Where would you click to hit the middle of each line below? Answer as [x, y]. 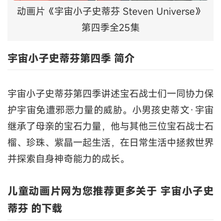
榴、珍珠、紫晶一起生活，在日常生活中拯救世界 [110, 143]
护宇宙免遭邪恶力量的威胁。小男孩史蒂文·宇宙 [110, 110]
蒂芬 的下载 [35, 208]
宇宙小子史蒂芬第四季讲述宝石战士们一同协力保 [110, 94]
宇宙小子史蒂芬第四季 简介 [71, 58]
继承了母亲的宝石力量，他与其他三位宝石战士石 [110, 126]
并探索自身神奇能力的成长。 [68, 159]
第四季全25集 [110, 28]
